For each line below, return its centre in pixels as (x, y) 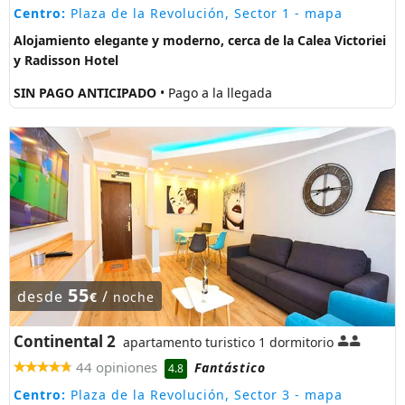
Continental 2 (65, 341)
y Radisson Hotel (66, 61)
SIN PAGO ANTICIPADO (87, 92)
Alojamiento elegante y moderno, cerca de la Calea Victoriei (200, 41)
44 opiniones (117, 367)
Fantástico (230, 368)
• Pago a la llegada (216, 92)
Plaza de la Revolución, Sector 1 (178, 14)
